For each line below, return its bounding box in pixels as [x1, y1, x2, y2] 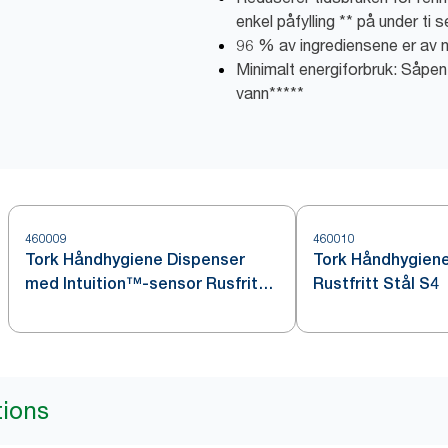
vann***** [236, 83, 304, 103]
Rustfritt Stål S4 [313, 274, 439, 293]
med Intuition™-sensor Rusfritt [25, 274, 265, 293]
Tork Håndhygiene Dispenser [25, 250, 245, 269]
